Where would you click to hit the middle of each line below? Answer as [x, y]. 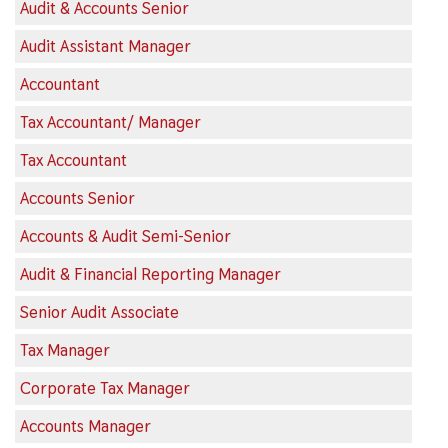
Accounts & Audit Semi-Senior [125, 236]
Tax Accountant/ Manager [110, 122]
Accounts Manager [85, 426]
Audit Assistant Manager [105, 46]
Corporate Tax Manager [105, 388]
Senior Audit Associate [99, 312]
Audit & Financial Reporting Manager [150, 274]
